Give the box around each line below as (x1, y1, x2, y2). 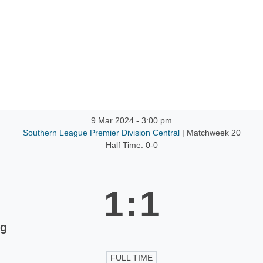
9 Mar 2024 (91, 116, 134, 126)
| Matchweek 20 (181, 128, 241, 138)
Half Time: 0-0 (105, 140, 158, 150)
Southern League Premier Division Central (22, 128, 182, 138)
